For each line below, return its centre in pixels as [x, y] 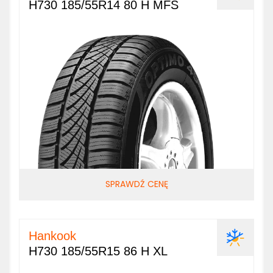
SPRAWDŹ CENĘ [136, 184]
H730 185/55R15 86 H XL [98, 251]
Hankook [52, 236]
